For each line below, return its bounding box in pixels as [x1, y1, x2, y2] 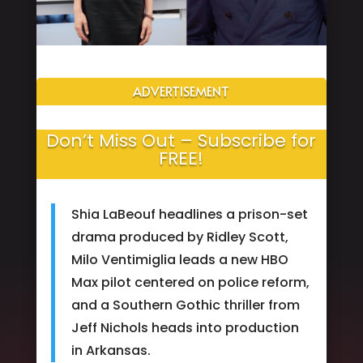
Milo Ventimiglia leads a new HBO [70, 250, 288, 269]
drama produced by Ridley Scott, [70, 227, 288, 246]
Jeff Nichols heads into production [70, 318, 299, 337]
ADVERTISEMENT [133, 81, 230, 100]
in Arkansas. [70, 340, 151, 360]
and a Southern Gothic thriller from [70, 295, 300, 314]
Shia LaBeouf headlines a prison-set [70, 204, 308, 224]
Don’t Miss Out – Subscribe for [46, 128, 317, 154]
